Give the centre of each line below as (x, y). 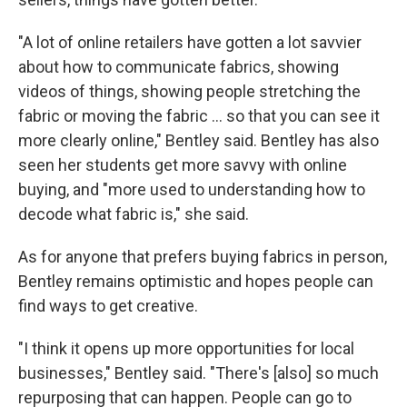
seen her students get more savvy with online (183, 165)
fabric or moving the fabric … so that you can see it (199, 116)
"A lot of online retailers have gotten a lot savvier (190, 42)
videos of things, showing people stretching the (189, 91)
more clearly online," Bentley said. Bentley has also (199, 140)
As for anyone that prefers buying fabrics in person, (203, 257)
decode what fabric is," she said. (134, 214)
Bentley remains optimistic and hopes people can (196, 281)
